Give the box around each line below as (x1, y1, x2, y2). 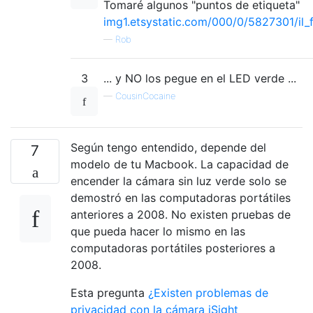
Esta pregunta (71, 286, 148, 300)
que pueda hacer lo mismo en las (71, 224, 245, 239)
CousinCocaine (115, 91, 175, 102)
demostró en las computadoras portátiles (71, 191, 291, 205)
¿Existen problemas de (148, 286, 268, 300)
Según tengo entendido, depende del (71, 140, 266, 155)
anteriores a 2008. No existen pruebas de (71, 208, 291, 222)
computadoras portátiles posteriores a (71, 241, 275, 256)
